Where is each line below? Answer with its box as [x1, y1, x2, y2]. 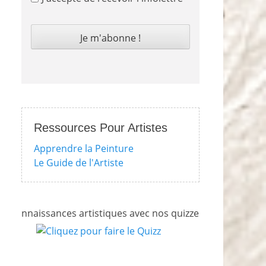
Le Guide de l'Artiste [34, 156, 123, 169]
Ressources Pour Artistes [34, 121, 167, 134]
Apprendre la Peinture [34, 141, 134, 155]
